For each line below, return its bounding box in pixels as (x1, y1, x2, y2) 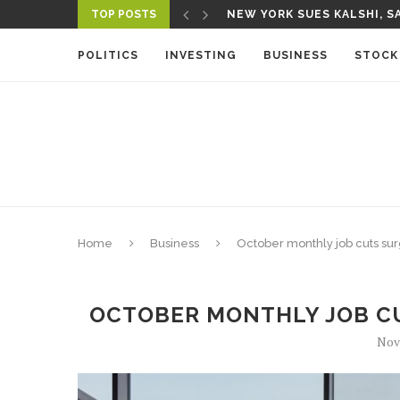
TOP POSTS (91, 8, 156, 21)
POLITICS (78, 49, 138, 62)
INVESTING (165, 49, 237, 62)
